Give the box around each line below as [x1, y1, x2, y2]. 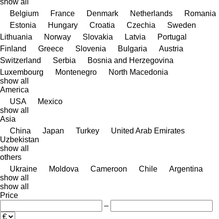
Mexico [38, 97, 63, 106]
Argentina [169, 164, 203, 173]
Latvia [125, 32, 146, 41]
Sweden [167, 21, 196, 29]
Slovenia [75, 44, 106, 53]
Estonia [10, 21, 36, 29]
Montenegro [55, 67, 97, 76]
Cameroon [90, 164, 127, 173]
